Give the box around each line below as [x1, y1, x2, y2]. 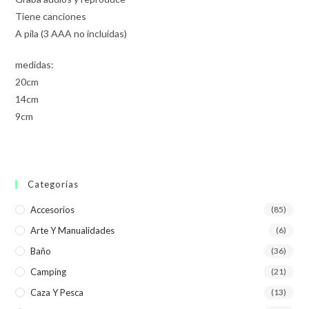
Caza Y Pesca [30, 286, 84, 298]
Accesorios [30, 203, 75, 215]
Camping [30, 266, 67, 277]
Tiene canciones [15, 10, 87, 22]
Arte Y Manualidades [30, 224, 115, 236]
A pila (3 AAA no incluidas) [15, 27, 128, 39]
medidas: [15, 58, 54, 70]
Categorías [28, 178, 79, 190]
